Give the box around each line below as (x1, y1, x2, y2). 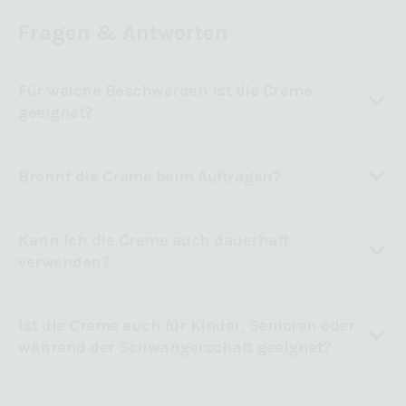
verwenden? (18, 252, 110, 273)
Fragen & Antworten (18, 20, 228, 46)
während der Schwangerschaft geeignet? (18, 337, 332, 358)
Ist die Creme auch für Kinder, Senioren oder (18, 315, 354, 336)
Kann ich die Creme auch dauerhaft (18, 230, 289, 251)
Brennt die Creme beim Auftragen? (18, 166, 281, 187)
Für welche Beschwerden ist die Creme (18, 81, 312, 101)
